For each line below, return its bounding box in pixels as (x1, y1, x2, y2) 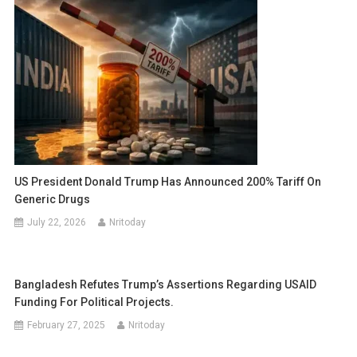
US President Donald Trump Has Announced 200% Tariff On (14, 175, 322, 189)
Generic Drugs (14, 193, 91, 206)
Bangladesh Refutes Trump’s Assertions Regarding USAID (14, 278, 317, 292)
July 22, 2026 (27, 217, 87, 229)
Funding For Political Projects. (14, 296, 175, 309)
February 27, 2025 (27, 320, 106, 331)
